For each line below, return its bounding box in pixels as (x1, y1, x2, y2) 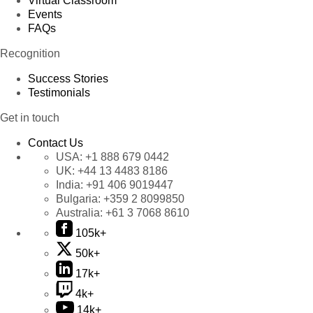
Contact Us (28, 137, 83, 149)
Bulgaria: (56, 193, 103, 205)
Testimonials (28, 87, 90, 99)
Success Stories (28, 73, 108, 85)
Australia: (56, 207, 105, 219)
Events (28, 8, 62, 20)
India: (56, 179, 86, 191)
